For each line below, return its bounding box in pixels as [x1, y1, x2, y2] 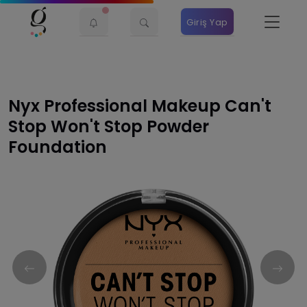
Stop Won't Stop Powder [8, 115, 209, 138]
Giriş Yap [186, 16, 228, 28]
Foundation [8, 136, 107, 158]
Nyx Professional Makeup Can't [8, 95, 271, 117]
